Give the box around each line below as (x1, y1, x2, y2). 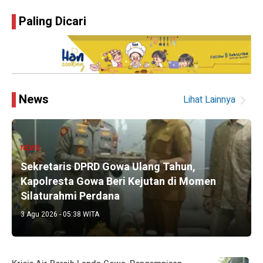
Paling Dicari (19, 12, 86, 30)
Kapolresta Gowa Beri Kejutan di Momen (21, 173, 216, 190)
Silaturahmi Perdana (21, 188, 120, 204)
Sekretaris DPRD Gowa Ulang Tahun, (21, 159, 195, 175)
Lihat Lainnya (183, 93, 235, 107)
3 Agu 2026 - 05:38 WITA (21, 208, 99, 220)
